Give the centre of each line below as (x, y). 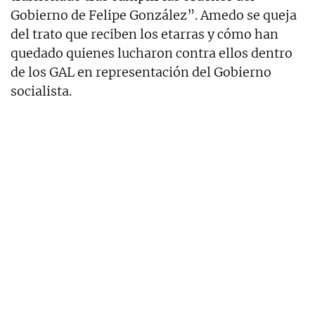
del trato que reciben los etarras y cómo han (144, 34)
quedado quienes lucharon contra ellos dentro (152, 53)
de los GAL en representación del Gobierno (141, 72)
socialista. (41, 91)
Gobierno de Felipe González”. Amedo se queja (154, 15)
